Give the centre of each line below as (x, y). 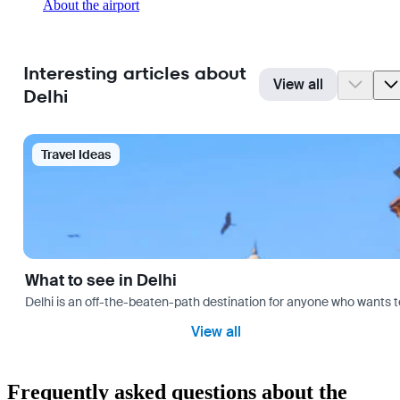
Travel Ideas (76, 155)
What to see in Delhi (101, 281)
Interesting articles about (134, 74)
